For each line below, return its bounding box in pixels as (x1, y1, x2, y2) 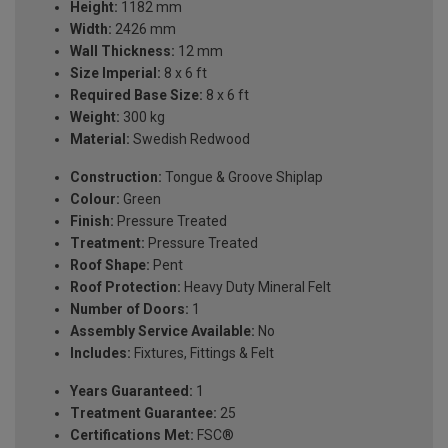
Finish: (70, 213, 114, 230)
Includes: (70, 345, 131, 362)
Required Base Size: (70, 87, 203, 104)
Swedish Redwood (130, 131, 250, 148)
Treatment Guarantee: (70, 405, 217, 422)
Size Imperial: (70, 65, 161, 82)
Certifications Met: (70, 427, 194, 444)
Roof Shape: (70, 257, 150, 274)
